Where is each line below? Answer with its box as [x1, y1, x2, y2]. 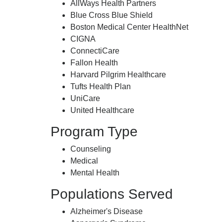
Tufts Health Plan [70, 82, 131, 91]
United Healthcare [70, 106, 134, 114]
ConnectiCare [70, 47, 119, 55]
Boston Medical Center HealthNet [70, 23, 188, 31]
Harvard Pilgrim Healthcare [70, 70, 166, 79]
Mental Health [70, 168, 119, 177]
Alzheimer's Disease [70, 207, 143, 216]
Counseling [70, 145, 111, 153]
